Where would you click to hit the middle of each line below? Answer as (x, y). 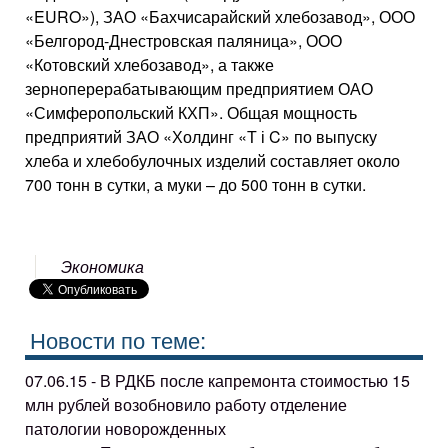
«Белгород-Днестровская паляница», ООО (183, 40)
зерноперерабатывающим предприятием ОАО (199, 88)
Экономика (103, 266)
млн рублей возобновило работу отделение (186, 404)
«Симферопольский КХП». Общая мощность (191, 112)
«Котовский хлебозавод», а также (149, 64)
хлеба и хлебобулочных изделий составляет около (212, 160)
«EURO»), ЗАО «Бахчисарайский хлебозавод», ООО (220, 16)
